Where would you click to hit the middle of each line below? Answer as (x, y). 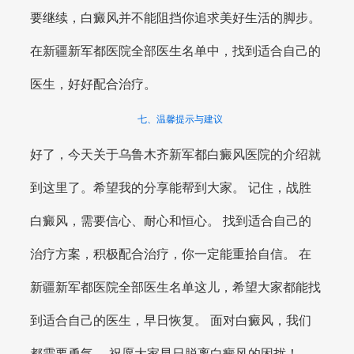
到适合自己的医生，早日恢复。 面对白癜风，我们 (171, 320)
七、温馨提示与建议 (180, 119)
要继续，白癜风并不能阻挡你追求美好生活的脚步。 (176, 17)
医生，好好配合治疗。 (94, 84)
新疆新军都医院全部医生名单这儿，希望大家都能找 (176, 287)
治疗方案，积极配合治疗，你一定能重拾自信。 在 (171, 254)
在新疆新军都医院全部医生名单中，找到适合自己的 (176, 51)
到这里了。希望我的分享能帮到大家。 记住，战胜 (171, 187)
